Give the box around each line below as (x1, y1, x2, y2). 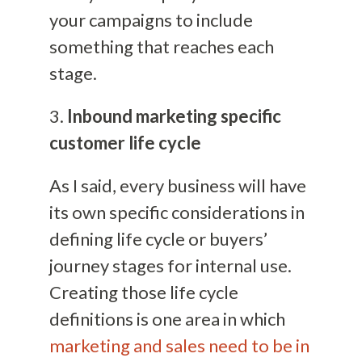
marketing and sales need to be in (48, 335, 309, 357)
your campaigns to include (48, 9, 253, 32)
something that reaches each (48, 36, 274, 58)
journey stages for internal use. (48, 255, 292, 277)
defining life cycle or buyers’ (48, 228, 267, 250)
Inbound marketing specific (66, 105, 281, 128)
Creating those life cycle (48, 281, 238, 304)
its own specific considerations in (48, 201, 305, 224)
